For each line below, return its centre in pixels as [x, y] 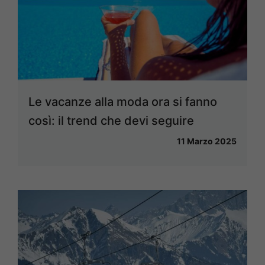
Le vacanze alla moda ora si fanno [123, 102]
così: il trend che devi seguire [111, 121]
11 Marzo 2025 [207, 141]
